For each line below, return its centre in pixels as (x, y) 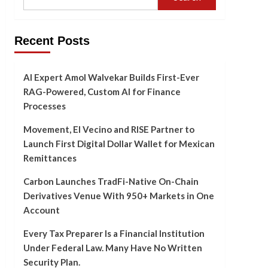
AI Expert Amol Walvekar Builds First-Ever (111, 77)
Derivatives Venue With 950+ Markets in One (118, 196)
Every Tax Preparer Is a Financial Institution (114, 234)
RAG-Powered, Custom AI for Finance (102, 92)
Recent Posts (52, 41)
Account (41, 210)
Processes (44, 106)
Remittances (50, 158)
